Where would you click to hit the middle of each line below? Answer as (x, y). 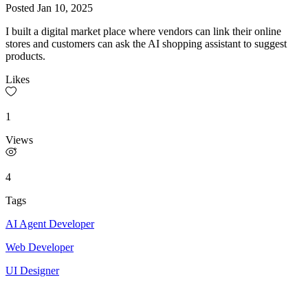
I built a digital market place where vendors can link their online (143, 31)
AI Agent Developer (50, 223)
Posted (21, 8)
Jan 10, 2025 (65, 8)
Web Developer (40, 247)
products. (25, 56)
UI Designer (32, 270)
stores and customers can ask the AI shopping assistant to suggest (146, 43)
